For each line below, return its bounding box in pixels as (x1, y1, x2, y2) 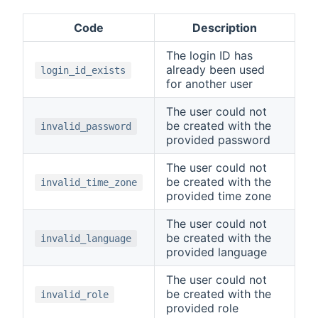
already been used (166, 62, 265, 77)
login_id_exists (40, 64, 126, 76)
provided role (166, 300, 238, 315)
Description (192, 20, 257, 35)
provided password (166, 132, 270, 147)
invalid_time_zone (40, 176, 137, 188)
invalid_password (40, 120, 131, 132)
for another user (166, 76, 253, 91)
